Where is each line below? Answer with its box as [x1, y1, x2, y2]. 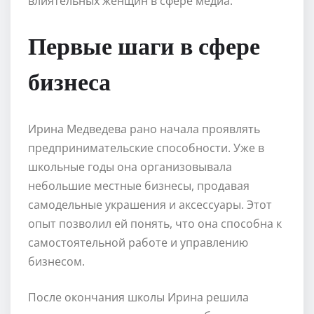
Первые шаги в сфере [28, 29, 260, 60]
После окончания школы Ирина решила [28, 289, 249, 305]
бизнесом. [28, 253, 85, 269]
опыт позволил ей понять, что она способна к [28, 215, 282, 231]
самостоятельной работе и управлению [28, 234, 248, 250]
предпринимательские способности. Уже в [28, 139, 264, 156]
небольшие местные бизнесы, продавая [28, 177, 250, 193]
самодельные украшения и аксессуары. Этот [28, 196, 272, 212]
